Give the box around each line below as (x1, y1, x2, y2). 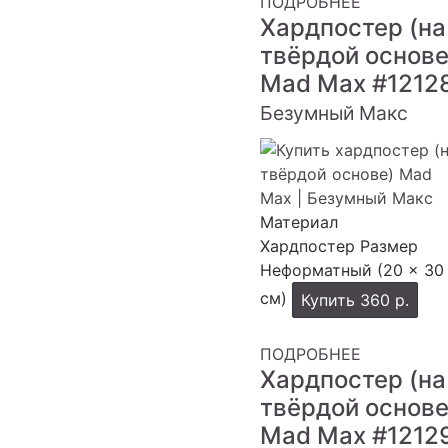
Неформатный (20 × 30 (260, 260, 444, 280)
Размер (360, 236, 418, 256)
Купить (301, 290, 360, 310)
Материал (260, 212, 338, 232)
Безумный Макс (260, 101, 408, 125)
